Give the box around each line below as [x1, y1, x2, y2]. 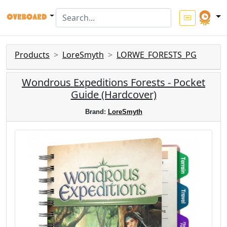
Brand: [85, 108, 108, 116]
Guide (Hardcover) [70, 88, 157, 101]
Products [15, 49, 50, 60]
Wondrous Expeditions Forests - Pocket [22, 75, 205, 89]
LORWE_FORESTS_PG [117, 49, 197, 60]
